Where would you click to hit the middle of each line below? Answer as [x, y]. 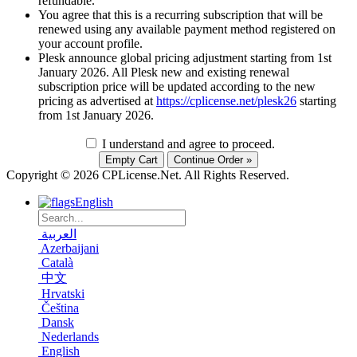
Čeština [60, 308]
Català [57, 263]
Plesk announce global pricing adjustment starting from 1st [185, 58]
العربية [59, 234]
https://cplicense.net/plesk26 [226, 101]
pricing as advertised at [97, 101]
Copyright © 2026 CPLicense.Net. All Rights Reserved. [148, 175]
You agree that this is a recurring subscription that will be [180, 15]
